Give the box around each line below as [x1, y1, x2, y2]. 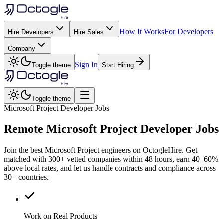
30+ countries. [4, 172, 49, 181]
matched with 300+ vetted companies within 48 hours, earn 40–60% [4, 154, 218, 163]
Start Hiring [102, 61, 134, 69]
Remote [4, 122, 46, 135]
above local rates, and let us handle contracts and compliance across [4, 163, 216, 172]
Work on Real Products [24, 211, 97, 220]
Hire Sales [74, 28, 104, 36]
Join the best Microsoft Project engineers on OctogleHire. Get [4, 145, 197, 154]
